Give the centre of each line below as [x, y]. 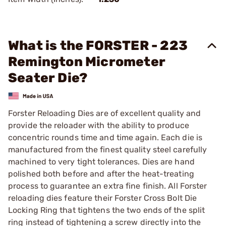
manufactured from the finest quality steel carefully [108, 149]
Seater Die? [48, 78]
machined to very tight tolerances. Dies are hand [101, 161]
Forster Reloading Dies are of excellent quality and [105, 113]
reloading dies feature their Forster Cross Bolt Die [103, 198]
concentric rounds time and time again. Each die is [105, 137]
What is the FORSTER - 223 [98, 46]
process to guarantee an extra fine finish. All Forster [108, 186]
